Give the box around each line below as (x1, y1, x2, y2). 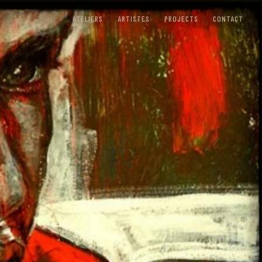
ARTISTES (118, 14, 150, 23)
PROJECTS (164, 14, 198, 23)
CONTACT (213, 14, 243, 23)
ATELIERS (73, 14, 103, 23)
